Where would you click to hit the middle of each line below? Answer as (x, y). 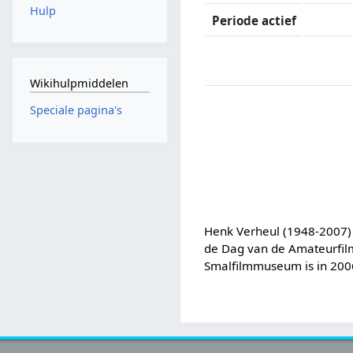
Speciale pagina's (76, 110)
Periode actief (255, 20)
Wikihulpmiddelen (79, 83)
